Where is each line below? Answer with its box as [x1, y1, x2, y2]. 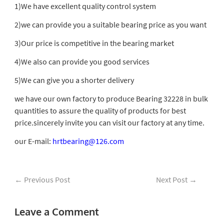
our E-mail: [14, 136, 52, 146]
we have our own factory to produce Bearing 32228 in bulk [14, 93, 208, 103]
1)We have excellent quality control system [14, 1, 156, 11]
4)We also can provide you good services [14, 56, 149, 66]
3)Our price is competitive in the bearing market [14, 38, 174, 48]
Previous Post [22, 174, 70, 184]
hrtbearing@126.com [52, 136, 124, 146]
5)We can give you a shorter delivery [14, 75, 134, 85]
